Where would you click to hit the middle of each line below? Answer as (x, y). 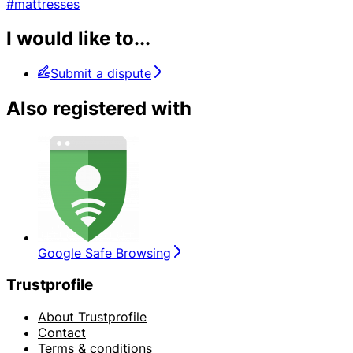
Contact (62, 332)
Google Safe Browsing (104, 253)
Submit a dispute (101, 74)
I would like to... (78, 39)
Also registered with (99, 109)
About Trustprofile (92, 316)
